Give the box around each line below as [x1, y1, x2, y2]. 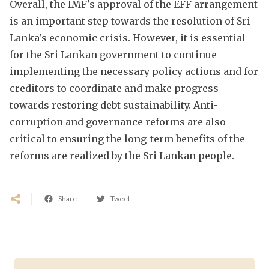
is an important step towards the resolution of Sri [10, 14, 250, 27]
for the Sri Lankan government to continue [10, 48, 217, 61]
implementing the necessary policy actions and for [10, 65, 258, 77]
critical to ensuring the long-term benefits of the [10, 132, 245, 145]
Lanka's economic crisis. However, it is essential [10, 31, 246, 44]
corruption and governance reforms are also [10, 115, 226, 128]
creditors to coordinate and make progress [10, 82, 219, 94]
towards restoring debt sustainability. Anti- [10, 98, 218, 111]
